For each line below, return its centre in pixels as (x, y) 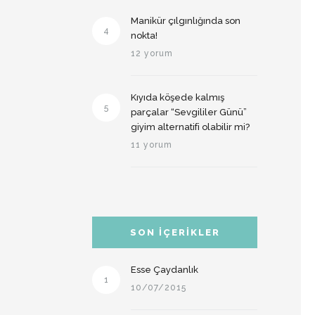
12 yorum (152, 53)
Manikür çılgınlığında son (186, 21)
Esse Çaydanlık (165, 270)
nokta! (144, 36)
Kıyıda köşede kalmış (178, 97)
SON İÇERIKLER (175, 232)
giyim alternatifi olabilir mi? (190, 127)
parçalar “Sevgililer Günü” (189, 112)
